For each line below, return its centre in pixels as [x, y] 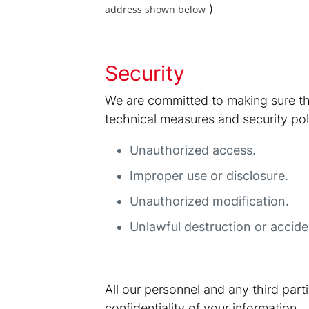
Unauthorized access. [193, 150]
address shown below [156, 9]
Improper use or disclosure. [209, 176]
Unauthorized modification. [210, 201]
